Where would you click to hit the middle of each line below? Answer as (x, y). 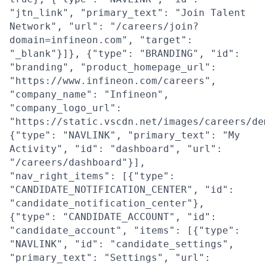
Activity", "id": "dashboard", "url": (116, 149)
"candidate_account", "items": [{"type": (125, 230)
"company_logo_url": (66, 108)
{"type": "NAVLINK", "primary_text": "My (125, 135)
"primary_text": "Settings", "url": (110, 258)
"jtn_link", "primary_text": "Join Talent (128, 13)
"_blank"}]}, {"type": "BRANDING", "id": (125, 54)
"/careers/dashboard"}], (77, 162)
